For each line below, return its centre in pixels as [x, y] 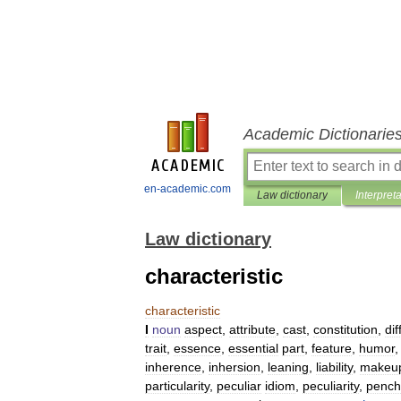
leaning [288, 367]
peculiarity [331, 386]
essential [253, 348]
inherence [173, 367]
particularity [177, 386]
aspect [203, 329]
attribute [252, 329]
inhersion [235, 367]
